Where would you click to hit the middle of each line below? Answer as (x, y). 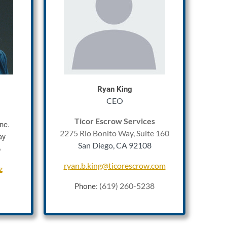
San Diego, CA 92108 (115, 145)
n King (121, 89)
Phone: (86, 186)
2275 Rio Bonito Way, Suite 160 (115, 133)
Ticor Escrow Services (115, 121)
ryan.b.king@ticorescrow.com (115, 165)
